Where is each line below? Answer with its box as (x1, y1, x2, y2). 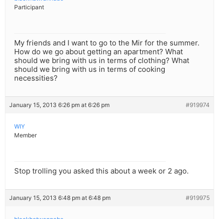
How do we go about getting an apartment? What (14, 47, 183, 57)
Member (14, 131, 37, 139)
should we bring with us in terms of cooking (14, 65, 165, 74)
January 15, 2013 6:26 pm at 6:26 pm (9, 101, 109, 109)
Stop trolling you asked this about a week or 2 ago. (14, 166, 189, 176)
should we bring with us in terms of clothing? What (14, 56, 189, 66)
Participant (14, 3, 44, 11)
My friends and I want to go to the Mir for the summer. (14, 38, 199, 48)
